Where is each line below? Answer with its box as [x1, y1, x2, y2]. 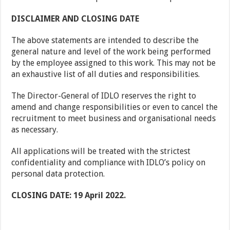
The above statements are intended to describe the [11, 35, 199, 46]
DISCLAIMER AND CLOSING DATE [11, 14, 142, 24]
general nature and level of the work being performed [11, 47, 212, 57]
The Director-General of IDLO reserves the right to [11, 91, 197, 101]
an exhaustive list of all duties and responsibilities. [11, 69, 200, 80]
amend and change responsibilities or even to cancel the [11, 102, 218, 112]
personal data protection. [11, 169, 105, 179]
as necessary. [11, 125, 59, 135]
